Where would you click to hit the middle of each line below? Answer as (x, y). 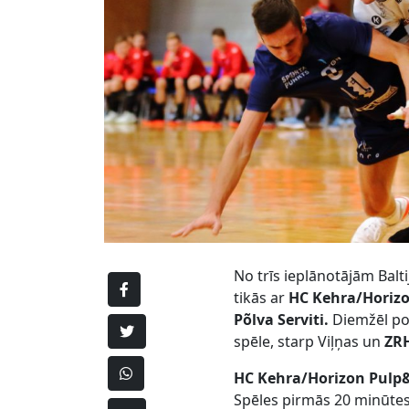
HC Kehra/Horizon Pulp (318, 378)
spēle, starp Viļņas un (308, 342)
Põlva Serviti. (283, 320)
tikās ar (262, 298)
